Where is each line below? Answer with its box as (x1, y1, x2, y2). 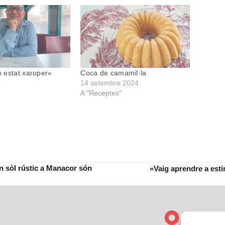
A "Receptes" (80, 88, 122, 97)
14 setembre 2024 (80, 78, 139, 87)
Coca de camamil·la (80, 68, 147, 77)
